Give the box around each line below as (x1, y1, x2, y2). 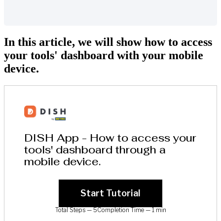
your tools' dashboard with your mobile (4, 48, 203, 62)
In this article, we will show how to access (4, 35, 212, 48)
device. (4, 62, 39, 75)
